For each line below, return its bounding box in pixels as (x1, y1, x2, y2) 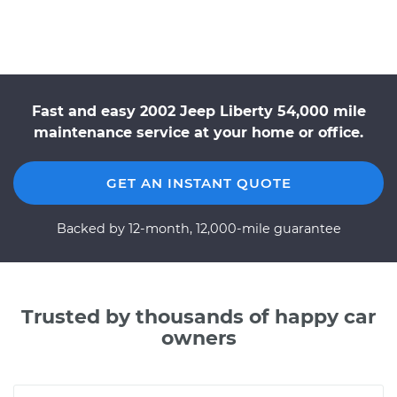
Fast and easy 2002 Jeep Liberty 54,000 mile (31, 103, 366, 120)
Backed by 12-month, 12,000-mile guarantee (56, 221, 341, 237)
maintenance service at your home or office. (34, 124, 363, 141)
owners (160, 326, 237, 350)
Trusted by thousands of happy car (21, 305, 376, 329)
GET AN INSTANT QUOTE (105, 175, 292, 191)
